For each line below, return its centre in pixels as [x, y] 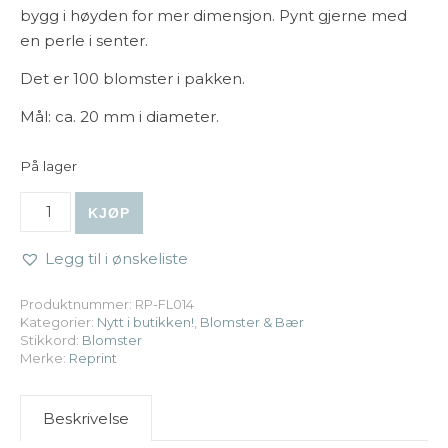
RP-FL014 [164, 304]
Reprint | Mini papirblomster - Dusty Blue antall [198, 200]
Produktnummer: [77, 304]
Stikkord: [51, 340]
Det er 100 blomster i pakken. [132, 79]
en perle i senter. [84, 41]
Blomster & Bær [252, 322]
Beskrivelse [86, 419]
